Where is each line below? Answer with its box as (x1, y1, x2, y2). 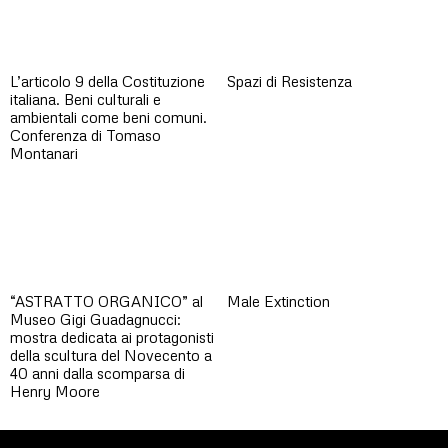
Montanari (10, 143, 78, 162)
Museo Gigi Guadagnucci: (10, 310, 181, 329)
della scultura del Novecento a (10, 346, 212, 365)
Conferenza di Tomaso (10, 125, 161, 144)
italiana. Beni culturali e (10, 89, 161, 108)
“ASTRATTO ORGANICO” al (10, 292, 203, 311)
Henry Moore (10, 382, 100, 401)
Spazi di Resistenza (226, 71, 352, 90)
